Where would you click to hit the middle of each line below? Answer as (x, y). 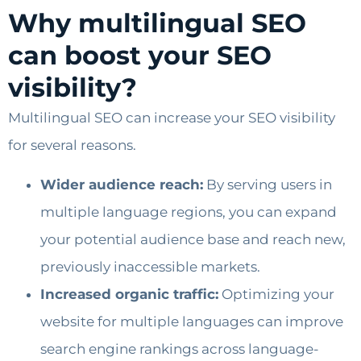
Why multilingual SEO (157, 23)
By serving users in (268, 184)
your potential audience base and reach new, (193, 239)
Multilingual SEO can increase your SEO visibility (172, 118)
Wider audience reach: (122, 184)
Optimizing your (276, 294)
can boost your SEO (140, 56)
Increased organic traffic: (129, 294)
